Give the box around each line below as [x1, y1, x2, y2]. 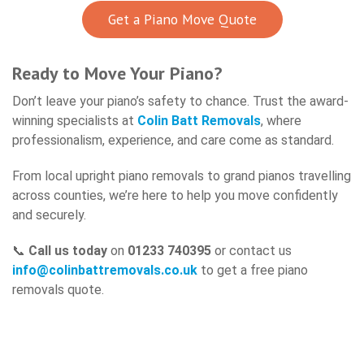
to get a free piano [201, 262, 308, 278]
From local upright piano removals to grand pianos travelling [12, 167, 351, 184]
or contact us [211, 242, 292, 258]
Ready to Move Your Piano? [12, 61, 222, 84]
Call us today [28, 242, 107, 258]
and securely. [12, 206, 86, 223]
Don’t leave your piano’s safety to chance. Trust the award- [12, 93, 349, 109]
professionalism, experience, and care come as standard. [12, 132, 334, 148]
